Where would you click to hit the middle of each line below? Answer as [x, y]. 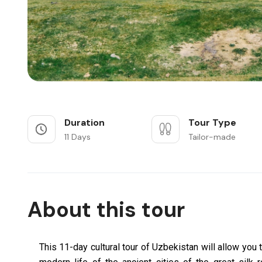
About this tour [106, 210]
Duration [85, 123]
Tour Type [213, 123]
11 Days [77, 137]
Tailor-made [212, 137]
